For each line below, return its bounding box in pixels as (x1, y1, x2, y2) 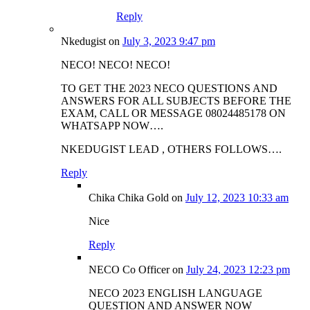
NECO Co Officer (89, 263, 170, 275)
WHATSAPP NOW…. (61, 119, 163, 131)
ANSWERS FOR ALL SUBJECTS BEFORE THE (61, 94, 291, 107)
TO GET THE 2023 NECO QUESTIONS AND (61, 82, 277, 94)
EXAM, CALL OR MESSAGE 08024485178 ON (61, 107, 286, 119)
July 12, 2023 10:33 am (185, 191, 289, 203)
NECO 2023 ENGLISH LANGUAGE (89, 286, 262, 299)
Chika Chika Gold (89, 191, 169, 203)
